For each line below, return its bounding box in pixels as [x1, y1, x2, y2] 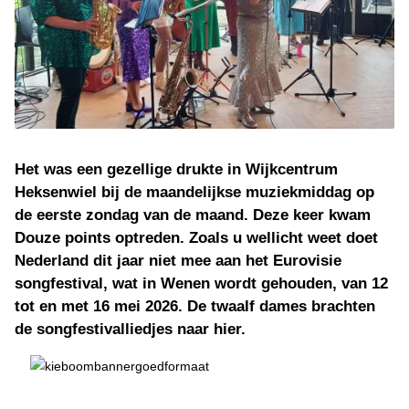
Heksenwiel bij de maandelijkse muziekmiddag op [15, 183, 374, 202]
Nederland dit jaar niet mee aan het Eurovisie [15, 251, 341, 270]
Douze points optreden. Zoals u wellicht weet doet [15, 228, 378, 247]
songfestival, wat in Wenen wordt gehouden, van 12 [15, 274, 388, 293]
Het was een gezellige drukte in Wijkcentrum [15, 160, 338, 179]
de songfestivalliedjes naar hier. [15, 320, 246, 339]
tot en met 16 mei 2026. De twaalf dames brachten [15, 297, 375, 316]
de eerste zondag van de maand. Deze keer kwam [15, 205, 371, 225]
